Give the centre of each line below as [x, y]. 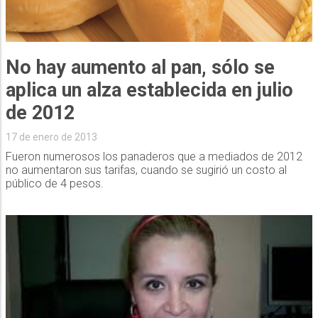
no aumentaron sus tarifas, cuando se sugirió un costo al [146, 170]
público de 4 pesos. [54, 184]
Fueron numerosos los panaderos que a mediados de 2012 [154, 157]
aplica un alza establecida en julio [149, 91]
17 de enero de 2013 [51, 137]
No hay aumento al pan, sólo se [140, 68]
